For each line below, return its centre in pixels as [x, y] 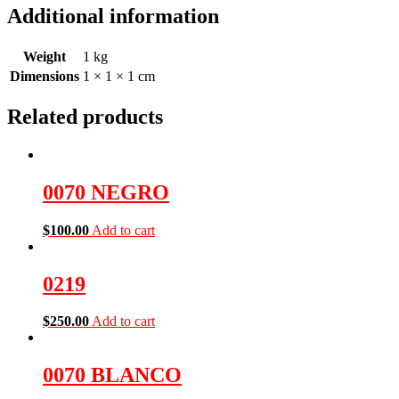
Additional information [113, 16]
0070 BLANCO [112, 375]
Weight [45, 57]
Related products [85, 116]
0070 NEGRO [106, 192]
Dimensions [45, 76]
